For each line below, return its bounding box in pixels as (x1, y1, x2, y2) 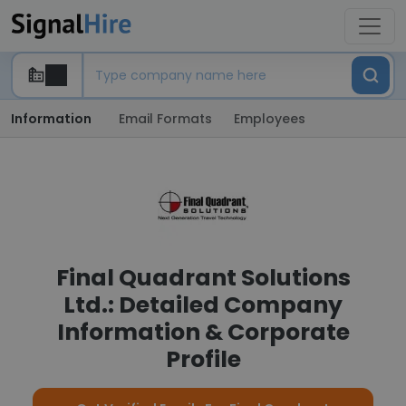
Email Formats (119, 110, 212, 128)
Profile (165, 343, 241, 375)
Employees (234, 110, 305, 128)
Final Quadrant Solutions (55, 262, 351, 294)
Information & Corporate (56, 316, 350, 348)
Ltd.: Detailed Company (63, 289, 343, 321)
